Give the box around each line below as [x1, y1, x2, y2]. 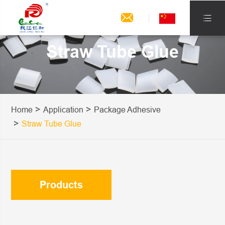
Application [43, 104, 84, 114]
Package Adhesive [94, 104, 161, 114]
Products [40, 178, 83, 191]
